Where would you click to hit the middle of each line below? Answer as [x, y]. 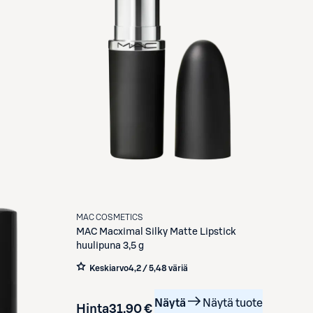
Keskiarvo [109, 269]
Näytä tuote [232, 304]
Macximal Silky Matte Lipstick [167, 232]
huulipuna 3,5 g [110, 246]
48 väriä [172, 269]
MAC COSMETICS [109, 218]
